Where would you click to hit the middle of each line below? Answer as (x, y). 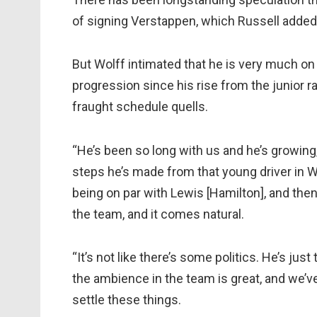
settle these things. (127, 300)
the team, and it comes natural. (158, 214)
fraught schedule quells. (140, 107)
